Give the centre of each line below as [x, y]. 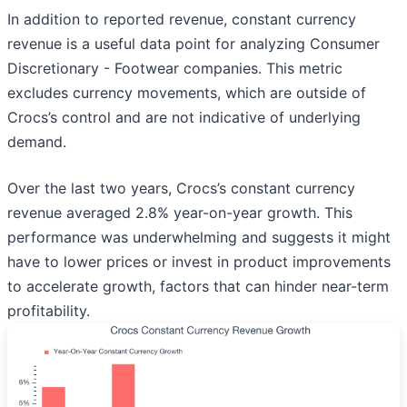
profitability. [49, 311]
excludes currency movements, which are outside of [187, 93]
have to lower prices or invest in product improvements [199, 262]
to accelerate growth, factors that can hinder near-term [198, 287]
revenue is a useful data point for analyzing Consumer [194, 44]
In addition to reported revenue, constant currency [182, 20]
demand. [37, 142]
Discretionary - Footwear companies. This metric [175, 69]
